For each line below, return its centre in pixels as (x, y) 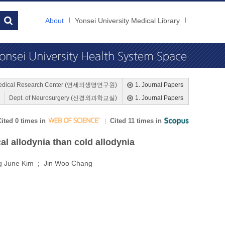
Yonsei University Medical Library (127, 21)
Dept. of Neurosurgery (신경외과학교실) (63, 98)
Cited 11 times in (137, 121)
